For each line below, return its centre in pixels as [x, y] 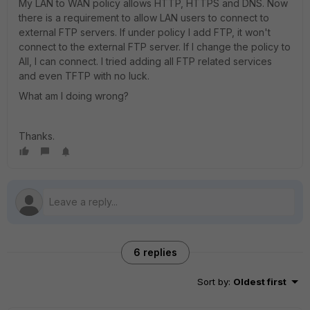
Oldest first [260, 282]
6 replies [155, 252]
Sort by [213, 282]
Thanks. [37, 136]
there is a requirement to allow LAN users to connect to [144, 18]
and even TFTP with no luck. [84, 76]
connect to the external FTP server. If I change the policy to [155, 47]
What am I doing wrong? [74, 96]
